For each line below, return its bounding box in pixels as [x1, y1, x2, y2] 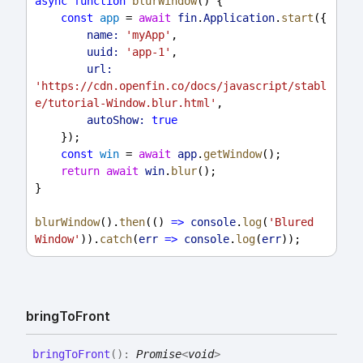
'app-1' [126, 45, 171, 59]
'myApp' [126, 28, 171, 42]
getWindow [203, 147, 262, 161]
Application [203, 11, 275, 25]
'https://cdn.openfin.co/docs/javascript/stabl [35, 79, 327, 93]
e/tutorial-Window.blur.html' [35, 96, 216, 110]
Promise [136, 348, 181, 361]
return [61, 164, 100, 178]
